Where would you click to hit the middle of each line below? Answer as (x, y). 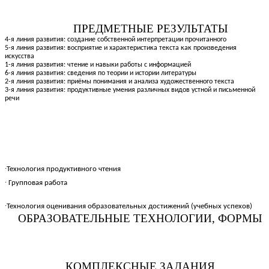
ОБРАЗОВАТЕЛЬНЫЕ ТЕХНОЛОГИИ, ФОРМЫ (140, 218)
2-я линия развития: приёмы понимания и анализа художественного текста (119, 82)
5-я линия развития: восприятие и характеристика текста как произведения (121, 48)
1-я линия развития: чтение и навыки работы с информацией (98, 65)
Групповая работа (37, 183)
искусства (20, 57)
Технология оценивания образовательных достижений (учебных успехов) (129, 206)
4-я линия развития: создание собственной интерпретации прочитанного (116, 40)
